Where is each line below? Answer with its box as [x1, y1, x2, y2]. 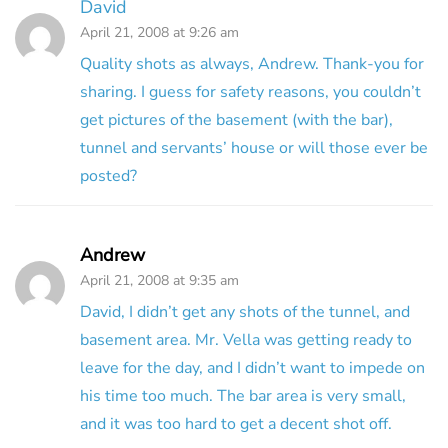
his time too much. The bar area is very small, [80, 384, 406, 407]
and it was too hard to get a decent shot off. [80, 412, 392, 435]
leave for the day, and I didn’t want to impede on [80, 356, 425, 379]
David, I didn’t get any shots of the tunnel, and [80, 300, 410, 323]
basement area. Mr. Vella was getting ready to [80, 328, 412, 351]
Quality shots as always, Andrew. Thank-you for [80, 52, 424, 75]
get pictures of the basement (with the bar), [80, 108, 393, 131]
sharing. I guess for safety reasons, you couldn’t [80, 80, 421, 103]
